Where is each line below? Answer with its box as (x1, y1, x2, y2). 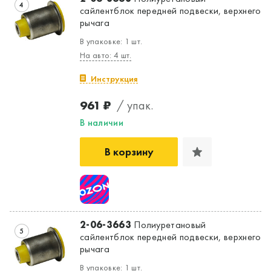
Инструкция (91, 73, 138, 84)
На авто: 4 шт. (80, 49, 132, 60)
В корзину (104, 144, 154, 158)
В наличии (80, 116, 123, 129)
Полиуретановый (131, 218, 206, 231)
